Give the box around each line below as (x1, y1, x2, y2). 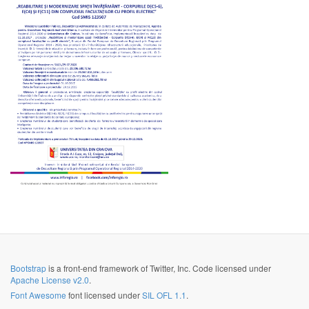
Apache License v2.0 (10, 274, 89, 286)
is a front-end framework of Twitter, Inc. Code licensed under (46, 262, 271, 274)
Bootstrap (10, 262, 46, 274)
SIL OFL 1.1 (142, 289, 186, 301)
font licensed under (66, 289, 142, 301)
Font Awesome (10, 289, 66, 301)
